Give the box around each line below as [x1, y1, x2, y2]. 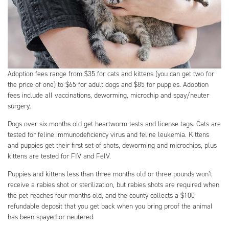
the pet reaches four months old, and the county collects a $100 [8, 190, 195, 200]
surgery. [8, 101, 31, 111]
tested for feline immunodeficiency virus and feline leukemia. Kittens [8, 129, 209, 140]
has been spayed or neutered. [8, 212, 95, 222]
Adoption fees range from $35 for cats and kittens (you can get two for [8, 68, 214, 79]
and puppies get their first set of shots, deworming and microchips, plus [8, 140, 217, 150]
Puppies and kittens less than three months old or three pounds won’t [8, 169, 212, 179]
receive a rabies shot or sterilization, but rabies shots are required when [8, 179, 219, 190]
